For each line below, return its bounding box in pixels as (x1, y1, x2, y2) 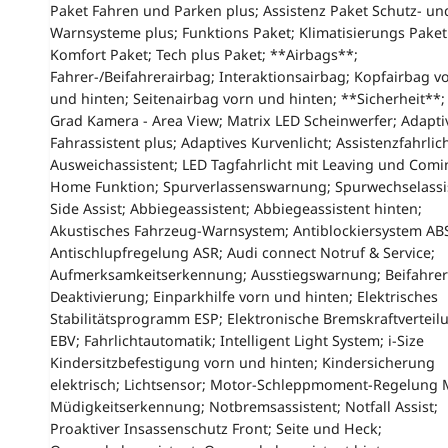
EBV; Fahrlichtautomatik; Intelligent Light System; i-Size (49, 330, 424, 350)
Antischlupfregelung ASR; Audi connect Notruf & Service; (49, 242, 435, 262)
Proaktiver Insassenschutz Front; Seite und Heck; (49, 418, 382, 438)
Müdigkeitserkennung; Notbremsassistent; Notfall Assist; (49, 396, 438, 416)
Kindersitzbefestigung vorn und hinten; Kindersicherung (49, 352, 435, 372)
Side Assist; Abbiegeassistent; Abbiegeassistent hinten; (49, 198, 422, 218)
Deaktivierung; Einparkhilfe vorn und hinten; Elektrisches (49, 286, 438, 306)
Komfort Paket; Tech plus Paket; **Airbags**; (49, 44, 358, 64)
